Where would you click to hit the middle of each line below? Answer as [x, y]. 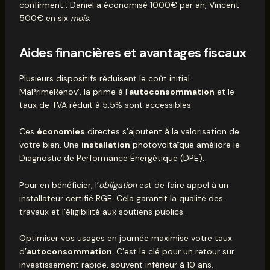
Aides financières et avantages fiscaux [133, 53]
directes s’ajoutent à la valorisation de [162, 132]
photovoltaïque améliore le [185, 145]
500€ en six [45, 18]
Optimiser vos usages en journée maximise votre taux [125, 238]
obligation [118, 185]
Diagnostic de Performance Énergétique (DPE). [111, 158]
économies [61, 132]
